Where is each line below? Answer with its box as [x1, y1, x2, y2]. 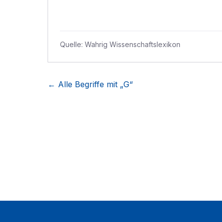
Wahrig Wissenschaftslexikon [85, 40, 180, 49]
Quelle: [60, 40, 85, 49]
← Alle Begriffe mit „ [48, 79, 123, 89]
